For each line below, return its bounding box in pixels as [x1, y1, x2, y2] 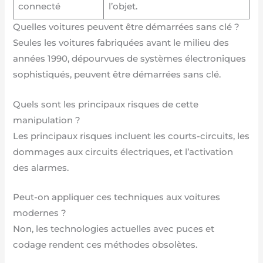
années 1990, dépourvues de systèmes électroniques [13, 53, 247, 65]
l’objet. [108, 1, 137, 12]
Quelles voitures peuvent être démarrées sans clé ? [13, 22, 240, 33]
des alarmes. [13, 162, 69, 173]
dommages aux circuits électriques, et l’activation [13, 146, 234, 157]
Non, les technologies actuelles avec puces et [13, 224, 215, 235]
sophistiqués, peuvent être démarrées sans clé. [13, 69, 221, 80]
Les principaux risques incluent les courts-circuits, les [13, 130, 250, 141]
